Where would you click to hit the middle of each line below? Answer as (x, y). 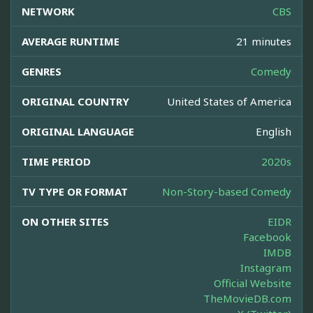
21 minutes (264, 42)
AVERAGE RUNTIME (71, 42)
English (274, 132)
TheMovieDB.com (247, 299)
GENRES (42, 72)
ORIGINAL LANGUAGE (78, 132)
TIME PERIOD (56, 162)
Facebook (267, 237)
